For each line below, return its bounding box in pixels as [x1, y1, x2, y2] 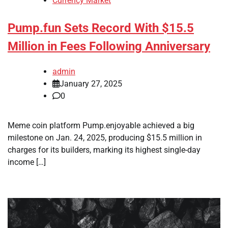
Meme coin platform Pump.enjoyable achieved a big [8, 120, 194, 130]
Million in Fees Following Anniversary [8, 39, 210, 54]
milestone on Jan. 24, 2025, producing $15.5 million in [8, 132, 202, 142]
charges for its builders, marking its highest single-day [8, 145, 201, 155]
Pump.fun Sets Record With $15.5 [8, 21, 194, 36]
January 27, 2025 [60, 78, 122, 89]
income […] [8, 157, 46, 167]
